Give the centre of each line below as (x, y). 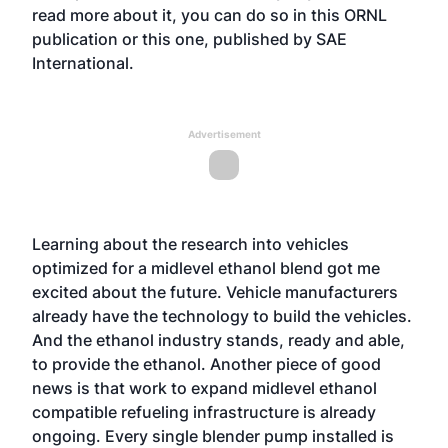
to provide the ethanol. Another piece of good (206, 364)
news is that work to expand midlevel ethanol (204, 388)
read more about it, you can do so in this (188, 15)
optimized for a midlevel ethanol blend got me (206, 268)
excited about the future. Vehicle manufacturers (215, 292)
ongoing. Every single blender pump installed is (213, 436)
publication (75, 39)
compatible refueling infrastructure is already (204, 412)
